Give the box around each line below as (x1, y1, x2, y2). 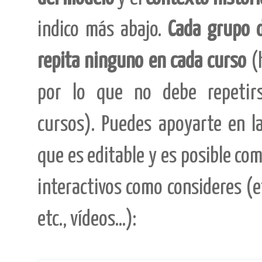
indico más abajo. (37, 19, 168, 41)
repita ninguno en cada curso (37, 50, 246, 73)
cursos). (37, 113, 102, 136)
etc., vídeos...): (37, 208, 136, 230)
